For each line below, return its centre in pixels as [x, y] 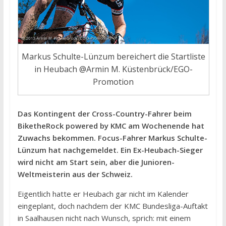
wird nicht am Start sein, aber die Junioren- [96, 162]
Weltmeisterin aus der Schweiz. [75, 174]
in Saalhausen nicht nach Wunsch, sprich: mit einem [104, 218]
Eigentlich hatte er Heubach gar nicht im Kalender [103, 193]
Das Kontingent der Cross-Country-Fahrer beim [104, 113]
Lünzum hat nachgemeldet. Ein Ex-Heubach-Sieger [110, 150]
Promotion [114, 81]
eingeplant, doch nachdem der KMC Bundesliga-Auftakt [112, 206]
